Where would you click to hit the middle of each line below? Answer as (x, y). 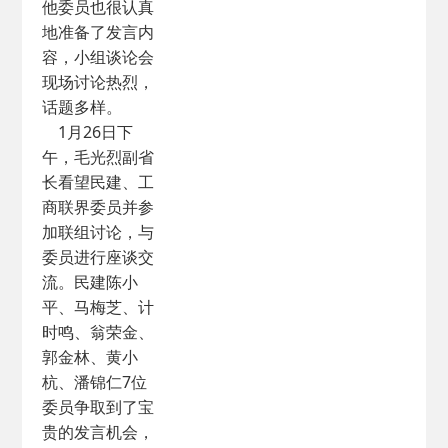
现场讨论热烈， (98, 82)
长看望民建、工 (98, 182)
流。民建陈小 (90, 282)
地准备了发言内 (98, 32)
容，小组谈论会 (98, 57)
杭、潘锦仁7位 (95, 382)
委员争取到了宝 (98, 407)
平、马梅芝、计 (98, 307)
